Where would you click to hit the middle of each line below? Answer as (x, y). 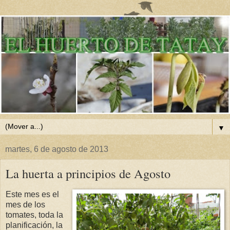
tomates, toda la (34, 215)
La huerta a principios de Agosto (88, 173)
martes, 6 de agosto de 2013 (57, 149)
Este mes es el (32, 195)
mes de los (25, 205)
